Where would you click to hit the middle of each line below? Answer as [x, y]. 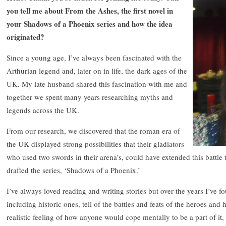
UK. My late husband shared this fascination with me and [97, 83]
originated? [25, 37]
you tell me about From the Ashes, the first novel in [90, 10]
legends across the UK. [43, 110]
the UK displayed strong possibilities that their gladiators [95, 144]
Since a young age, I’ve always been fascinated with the [94, 57]
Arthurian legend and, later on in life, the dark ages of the [97, 70]
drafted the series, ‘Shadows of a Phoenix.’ [73, 170]
